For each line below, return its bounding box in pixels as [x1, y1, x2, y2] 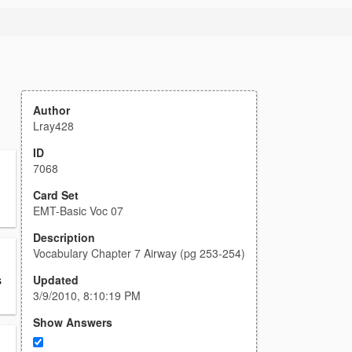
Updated [33, 272, 79, 288]
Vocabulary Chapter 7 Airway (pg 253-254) [33, 245, 245, 261]
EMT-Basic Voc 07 [33, 203, 123, 218]
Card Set [33, 187, 79, 203]
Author [33, 102, 70, 118]
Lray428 [33, 118, 74, 134]
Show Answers [33, 314, 112, 330]
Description [33, 229, 95, 245]
